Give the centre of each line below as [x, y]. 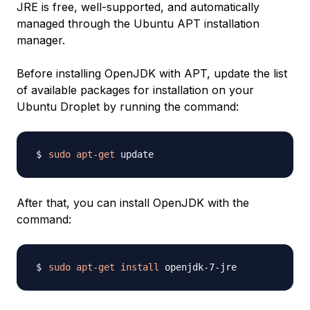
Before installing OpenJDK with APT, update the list [152, 73]
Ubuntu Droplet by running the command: [128, 107]
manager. [41, 40]
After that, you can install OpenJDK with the [133, 203]
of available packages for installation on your [135, 90]
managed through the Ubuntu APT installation [138, 24]
